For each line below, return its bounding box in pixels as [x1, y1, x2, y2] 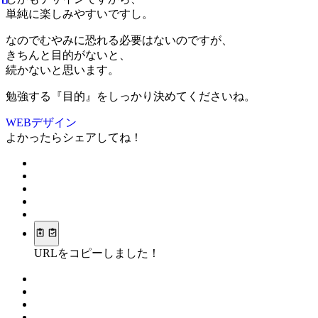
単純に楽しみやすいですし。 [6, 7, 153, 20]
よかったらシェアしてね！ [6, 131, 142, 143]
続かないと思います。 [6, 63, 119, 76]
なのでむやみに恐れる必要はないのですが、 [6, 33, 233, 46]
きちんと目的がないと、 [6, 48, 131, 61]
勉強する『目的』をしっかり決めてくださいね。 [6, 89, 256, 102]
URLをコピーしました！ [34, 247, 160, 260]
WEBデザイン [6, 116, 77, 128]
